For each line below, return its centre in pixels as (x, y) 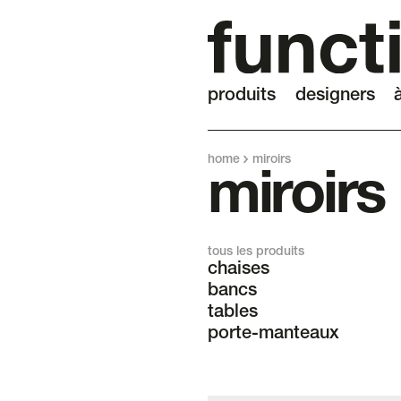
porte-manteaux (273, 335)
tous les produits (256, 253)
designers (335, 97)
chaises (239, 271)
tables (233, 314)
